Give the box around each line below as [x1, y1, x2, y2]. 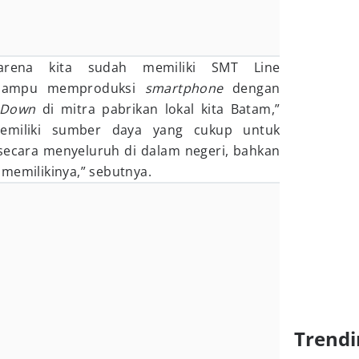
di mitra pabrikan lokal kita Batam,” [35, 100, 280, 118]
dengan [223, 79, 280, 97]
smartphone [144, 79, 224, 97]
